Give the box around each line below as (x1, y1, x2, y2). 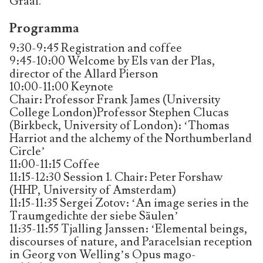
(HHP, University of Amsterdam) (9, 182, 176, 198)
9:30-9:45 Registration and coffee (9, 40, 182, 56)
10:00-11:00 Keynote (9, 79, 113, 95)
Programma (9, 19, 79, 37)
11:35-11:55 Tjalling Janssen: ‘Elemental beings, (9, 221, 248, 237)
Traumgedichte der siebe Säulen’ (9, 208, 178, 224)
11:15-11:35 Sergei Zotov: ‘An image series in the (9, 195, 249, 211)
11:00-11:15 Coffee (9, 156, 100, 172)
